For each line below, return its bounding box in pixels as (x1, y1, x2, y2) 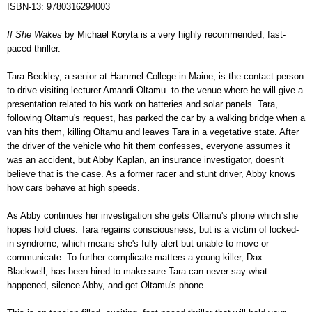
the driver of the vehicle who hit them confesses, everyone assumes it (7, 141, 290, 151)
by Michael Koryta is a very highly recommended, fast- (62, 29, 286, 40)
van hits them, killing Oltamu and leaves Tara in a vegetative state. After (7, 127, 299, 137)
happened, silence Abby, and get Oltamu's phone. (7, 280, 206, 290)
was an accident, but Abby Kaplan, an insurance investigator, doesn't (7, 155, 284, 165)
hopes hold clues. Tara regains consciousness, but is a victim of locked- (7, 224, 299, 235)
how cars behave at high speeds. (7, 182, 140, 193)
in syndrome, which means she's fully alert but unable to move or (7, 238, 269, 249)
